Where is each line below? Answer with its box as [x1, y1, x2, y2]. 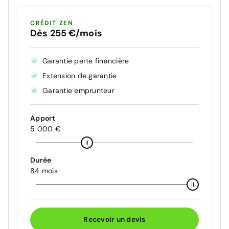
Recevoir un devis [83, 215, 146, 224]
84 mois [30, 166, 58, 175]
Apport [30, 113, 56, 123]
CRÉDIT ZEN [30, 18, 74, 27]
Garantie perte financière [42, 56, 129, 65]
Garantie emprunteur [42, 85, 114, 95]
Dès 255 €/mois [30, 27, 102, 39]
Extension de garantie [42, 71, 117, 80]
